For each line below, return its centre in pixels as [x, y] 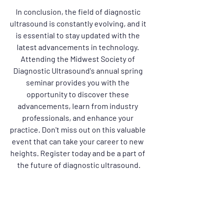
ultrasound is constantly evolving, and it [79, 23]
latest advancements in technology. [79, 47]
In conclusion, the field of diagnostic [79, 12]
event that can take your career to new [79, 141]
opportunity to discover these [79, 94]
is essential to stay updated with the [79, 35]
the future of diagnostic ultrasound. [79, 165]
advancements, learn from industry [79, 106]
